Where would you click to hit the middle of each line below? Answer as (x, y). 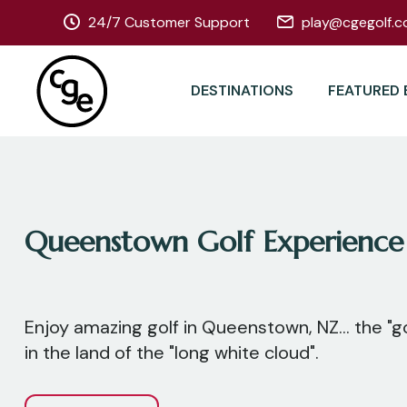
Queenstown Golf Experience (214, 242)
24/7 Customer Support (169, 22)
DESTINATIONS (242, 90)
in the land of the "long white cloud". (172, 352)
